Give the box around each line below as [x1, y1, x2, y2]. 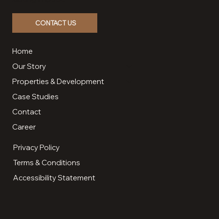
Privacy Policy [13, 142, 60, 152]
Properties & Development [12, 77, 105, 87]
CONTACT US [35, 19, 77, 27]
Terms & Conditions [13, 157, 81, 167]
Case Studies [12, 92, 59, 102]
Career [12, 122, 36, 132]
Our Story [12, 62, 46, 71]
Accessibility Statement [13, 173, 96, 182]
